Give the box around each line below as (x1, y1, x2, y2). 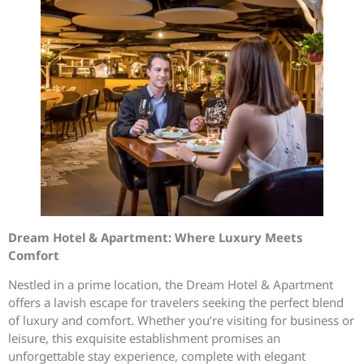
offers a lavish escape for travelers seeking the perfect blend (8, 294, 344, 311)
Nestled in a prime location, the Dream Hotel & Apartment (8, 276, 333, 293)
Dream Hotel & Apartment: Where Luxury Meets (8, 228, 303, 245)
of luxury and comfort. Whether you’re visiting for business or (8, 312, 354, 329)
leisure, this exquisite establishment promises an (8, 330, 280, 347)
